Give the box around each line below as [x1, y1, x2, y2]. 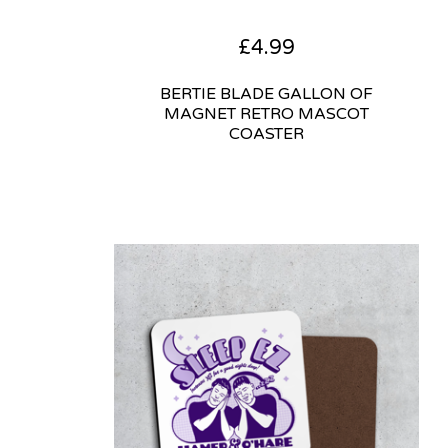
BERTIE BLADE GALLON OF [160, 83, 374, 104]
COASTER [229, 123, 305, 144]
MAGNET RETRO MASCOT [164, 103, 370, 124]
